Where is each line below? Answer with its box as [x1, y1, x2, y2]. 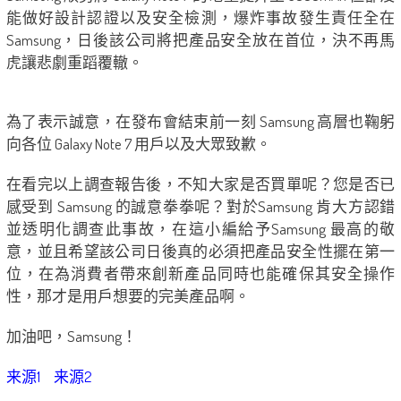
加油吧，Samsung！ [5, 327, 137, 346]
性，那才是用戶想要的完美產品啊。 [5, 286, 250, 306]
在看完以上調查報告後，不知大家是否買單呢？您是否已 [5, 175, 396, 194]
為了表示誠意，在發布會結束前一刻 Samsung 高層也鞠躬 [5, 112, 396, 132]
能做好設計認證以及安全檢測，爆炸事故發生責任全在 [5, 8, 396, 28]
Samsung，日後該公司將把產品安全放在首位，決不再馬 [5, 30, 396, 50]
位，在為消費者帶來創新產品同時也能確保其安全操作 [5, 264, 396, 284]
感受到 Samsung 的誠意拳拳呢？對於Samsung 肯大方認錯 [5, 197, 396, 217]
